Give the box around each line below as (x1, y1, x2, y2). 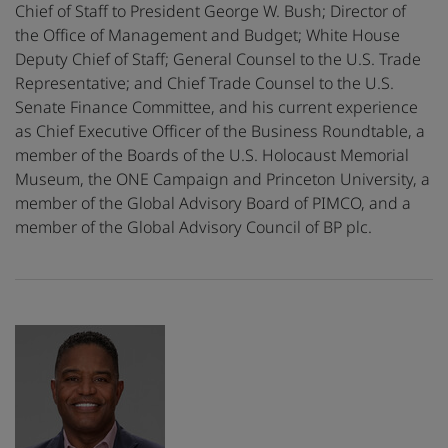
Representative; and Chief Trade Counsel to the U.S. (15, 72, 394, 95)
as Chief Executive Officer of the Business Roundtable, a (15, 120, 425, 143)
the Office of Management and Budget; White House (15, 24, 400, 47)
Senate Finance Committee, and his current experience (15, 96, 418, 119)
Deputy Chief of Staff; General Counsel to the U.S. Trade (15, 48, 421, 71)
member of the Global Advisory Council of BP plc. (15, 216, 372, 239)
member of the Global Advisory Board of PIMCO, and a (15, 192, 411, 215)
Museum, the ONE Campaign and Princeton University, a (15, 168, 430, 191)
